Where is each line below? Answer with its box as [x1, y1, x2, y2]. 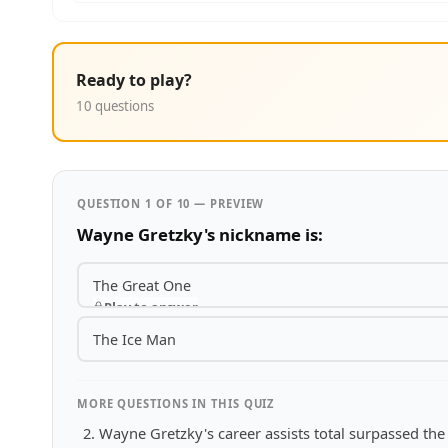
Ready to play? [76, 68, 192, 91]
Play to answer [103, 297, 198, 316]
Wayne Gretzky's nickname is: [77, 223, 323, 246]
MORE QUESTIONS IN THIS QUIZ [77, 396, 275, 411]
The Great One [92, 275, 191, 295]
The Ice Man [92, 329, 176, 349]
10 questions [76, 96, 154, 115]
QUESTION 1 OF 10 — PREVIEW [77, 196, 265, 211]
